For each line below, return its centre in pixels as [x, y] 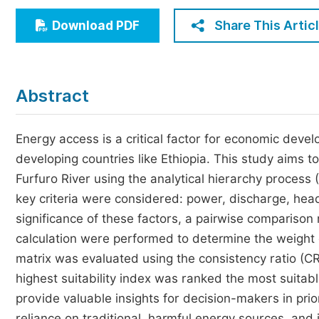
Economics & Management [110, 14]
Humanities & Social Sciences [117, 40]
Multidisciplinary [82, 67]
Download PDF [96, 26]
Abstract [52, 96]
